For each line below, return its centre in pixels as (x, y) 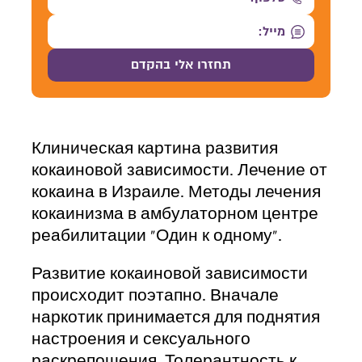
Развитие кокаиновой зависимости (170, 274)
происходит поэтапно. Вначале (155, 296)
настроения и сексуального (141, 339)
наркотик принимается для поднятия (176, 318)
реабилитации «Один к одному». (157, 236)
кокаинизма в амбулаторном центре (175, 214)
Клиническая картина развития (155, 149)
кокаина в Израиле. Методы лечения (176, 192)
